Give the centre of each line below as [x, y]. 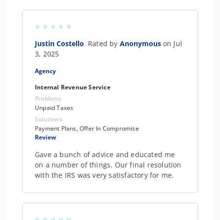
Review [45, 137]
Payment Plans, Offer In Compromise [87, 128]
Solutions [49, 119]
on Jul [173, 43]
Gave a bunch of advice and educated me [105, 154]
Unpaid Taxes [54, 108]
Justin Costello [61, 43]
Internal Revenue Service [73, 87]
